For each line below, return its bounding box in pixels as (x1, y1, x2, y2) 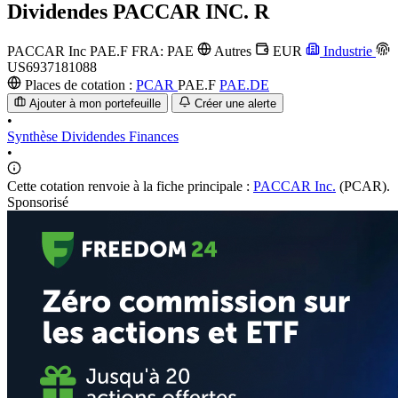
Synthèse (7, 129, 61, 145)
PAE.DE (219, 76, 269, 92)
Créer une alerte (194, 97, 276, 111)
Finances (129, 129, 179, 145)
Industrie (320, 43, 376, 59)
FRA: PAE (131, 43, 197, 59)
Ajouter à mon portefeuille (29, 97, 162, 111)
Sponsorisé (7, 195, 68, 211)
